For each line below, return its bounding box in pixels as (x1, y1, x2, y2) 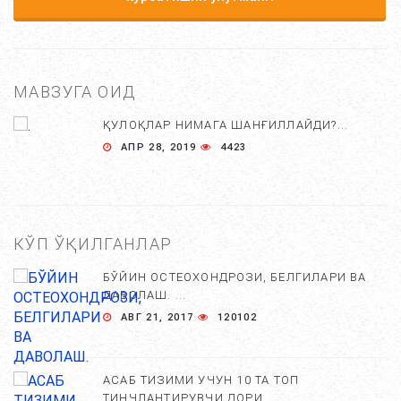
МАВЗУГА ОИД (13, 82, 137, 101)
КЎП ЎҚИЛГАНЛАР (13, 235, 173, 253)
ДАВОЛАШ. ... (103, 288, 187, 302)
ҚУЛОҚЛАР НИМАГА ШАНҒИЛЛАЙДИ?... (103, 118, 349, 132)
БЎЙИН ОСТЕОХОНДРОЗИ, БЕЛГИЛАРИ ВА (103, 270, 367, 284)
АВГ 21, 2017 (116, 311, 199, 323)
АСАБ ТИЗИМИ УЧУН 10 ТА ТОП (103, 373, 300, 387)
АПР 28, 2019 (116, 141, 201, 153)
